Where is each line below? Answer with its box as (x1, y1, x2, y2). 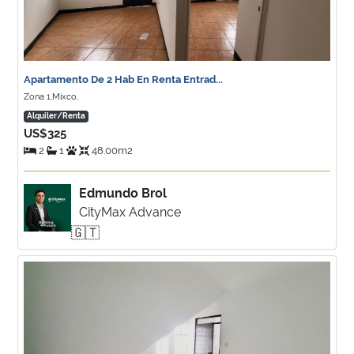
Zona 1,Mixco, (24, 92, 78, 102)
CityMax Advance (79, 205, 181, 220)
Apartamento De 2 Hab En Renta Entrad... (24, 73, 223, 85)
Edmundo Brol (79, 186, 167, 201)
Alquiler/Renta (27, 111, 85, 120)
